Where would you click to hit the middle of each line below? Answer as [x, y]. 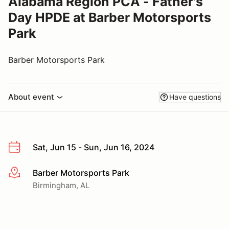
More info [26, 173]
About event [31, 97]
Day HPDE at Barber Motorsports [110, 17]
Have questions [195, 97]
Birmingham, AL [61, 185]
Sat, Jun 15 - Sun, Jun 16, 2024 [94, 147]
